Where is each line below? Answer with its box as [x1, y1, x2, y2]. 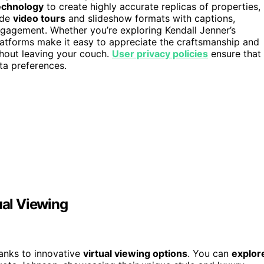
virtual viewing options [83, 247, 187, 260]
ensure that [208, 48, 261, 60]
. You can [187, 247, 232, 260]
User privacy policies [112, 48, 208, 60]
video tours [13, 12, 65, 25]
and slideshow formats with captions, [65, 12, 235, 25]
